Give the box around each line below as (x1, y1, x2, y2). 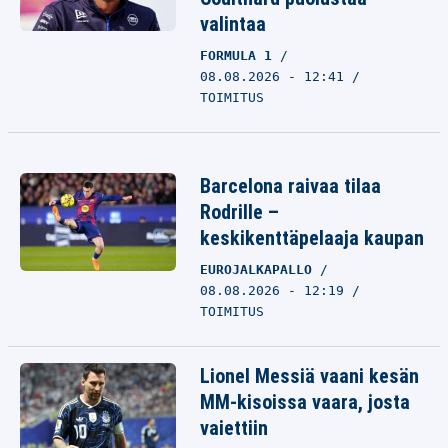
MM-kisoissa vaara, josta (200, 390, 410, 414)
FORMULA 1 (200, 48, 280, 63)
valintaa (200, 12, 266, 36)
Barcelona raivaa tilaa (200, 174, 381, 198)
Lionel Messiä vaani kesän (200, 364, 419, 388)
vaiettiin (200, 416, 268, 440)
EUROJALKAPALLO (200, 262, 320, 277)
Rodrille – (200, 200, 279, 224)
